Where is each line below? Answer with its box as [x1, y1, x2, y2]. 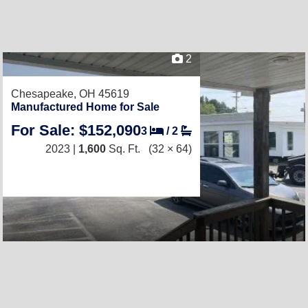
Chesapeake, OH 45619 [11, 88, 129, 100]
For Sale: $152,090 [11, 122, 141, 139]
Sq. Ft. [106, 143, 140, 155]
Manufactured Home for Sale [11, 101, 159, 113]
